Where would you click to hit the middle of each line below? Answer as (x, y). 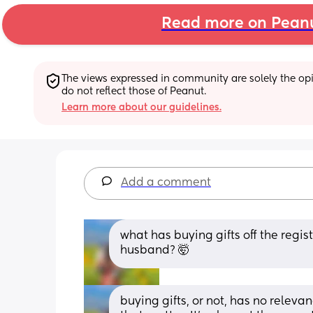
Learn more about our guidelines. (141, 107)
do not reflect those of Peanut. (134, 91)
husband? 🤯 (155, 250)
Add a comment (166, 183)
